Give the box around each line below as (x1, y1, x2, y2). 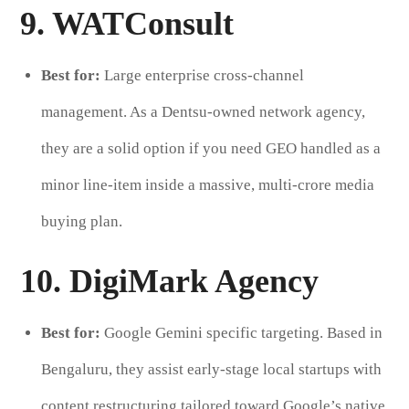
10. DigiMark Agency (20, 262, 320, 299)
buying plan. (40, 212, 122, 230)
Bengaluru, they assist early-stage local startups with (40, 360, 382, 378)
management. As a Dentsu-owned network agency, (40, 102, 365, 121)
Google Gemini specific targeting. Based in (100, 323, 383, 341)
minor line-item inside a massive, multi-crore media (40, 175, 374, 194)
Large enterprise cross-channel (100, 66, 304, 84)
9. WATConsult (20, 5, 235, 42)
